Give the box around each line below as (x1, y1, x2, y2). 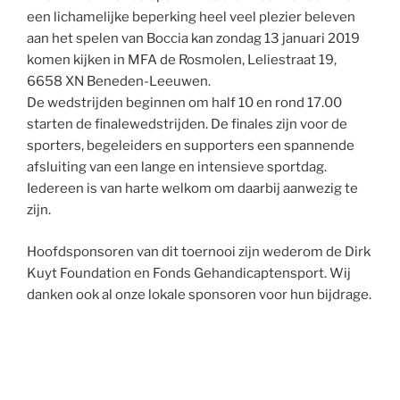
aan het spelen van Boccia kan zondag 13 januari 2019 (27, 30, 360, 47)
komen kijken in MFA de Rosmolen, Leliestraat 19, (27, 52, 337, 69)
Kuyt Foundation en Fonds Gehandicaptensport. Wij (27, 264, 351, 281)
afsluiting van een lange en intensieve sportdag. (27, 159, 327, 176)
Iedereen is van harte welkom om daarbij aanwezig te (27, 180, 358, 197)
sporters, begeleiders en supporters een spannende (27, 137, 354, 154)
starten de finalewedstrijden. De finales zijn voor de (27, 116, 347, 133)
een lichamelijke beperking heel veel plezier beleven (27, 9, 355, 26)
